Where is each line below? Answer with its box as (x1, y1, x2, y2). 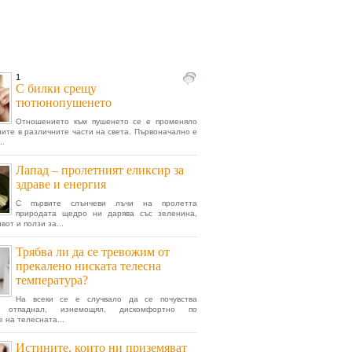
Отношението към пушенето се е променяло (16, 117, 197, 126)
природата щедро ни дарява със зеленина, (16, 209, 197, 218)
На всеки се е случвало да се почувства (16, 295, 197, 303)
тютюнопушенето (16, 96, 112, 109)
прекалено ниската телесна (16, 259, 161, 273)
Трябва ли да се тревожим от (16, 245, 170, 258)
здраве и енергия (16, 178, 106, 191)
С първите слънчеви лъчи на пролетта (16, 199, 197, 207)
